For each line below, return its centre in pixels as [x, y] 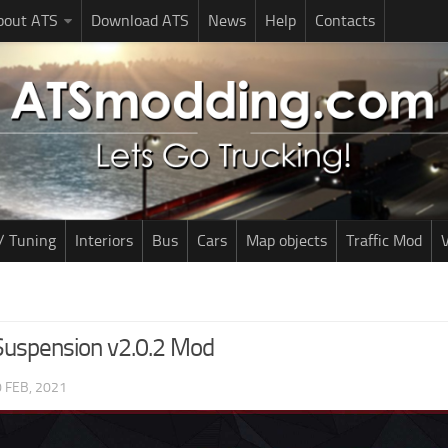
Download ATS [140, 20]
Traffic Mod [384, 240]
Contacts [345, 20]
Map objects [286, 240]
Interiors [104, 240]
